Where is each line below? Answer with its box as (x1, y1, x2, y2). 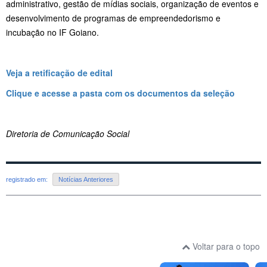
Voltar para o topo (190, 240, 260, 253)
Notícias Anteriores (58, 176, 113, 184)
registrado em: (6, 176, 49, 184)
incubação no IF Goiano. (6, 26, 99, 38)
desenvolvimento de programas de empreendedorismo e (6, 11, 221, 24)
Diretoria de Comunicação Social (6, 127, 132, 139)
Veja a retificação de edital (6, 66, 113, 79)
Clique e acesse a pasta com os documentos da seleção (6, 86, 235, 99)
